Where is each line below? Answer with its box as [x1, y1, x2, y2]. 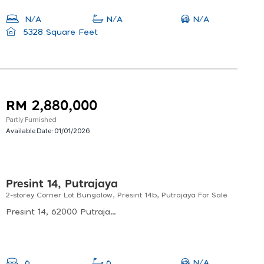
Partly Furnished [6, 114, 57, 124]
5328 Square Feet [19, 28, 98, 37]
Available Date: [6, 126, 54, 136]
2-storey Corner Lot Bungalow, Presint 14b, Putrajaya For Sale [6, 192, 227, 199]
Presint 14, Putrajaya [6, 179, 118, 190]
